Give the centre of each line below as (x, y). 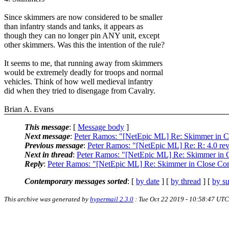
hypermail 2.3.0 (112, 199)
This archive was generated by (47, 199)
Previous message (54, 145)
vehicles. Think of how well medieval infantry (78, 81)
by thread (186, 181)
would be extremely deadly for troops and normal (84, 72)
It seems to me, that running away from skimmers (83, 63)
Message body (101, 127)
